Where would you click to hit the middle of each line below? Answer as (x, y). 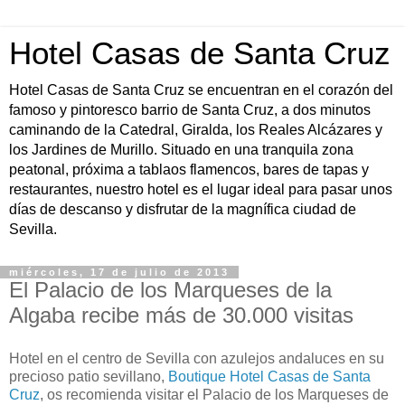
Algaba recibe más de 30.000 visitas (181, 315)
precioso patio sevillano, (89, 376)
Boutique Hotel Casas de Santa (269, 376)
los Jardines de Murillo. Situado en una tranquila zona (181, 150)
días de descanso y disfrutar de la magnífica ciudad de (183, 209)
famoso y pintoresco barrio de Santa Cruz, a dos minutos (190, 110)
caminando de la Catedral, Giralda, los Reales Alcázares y (196, 130)
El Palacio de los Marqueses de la (170, 290)
